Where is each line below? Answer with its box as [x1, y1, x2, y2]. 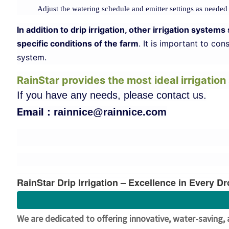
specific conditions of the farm [16, 38, 139, 49]
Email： [16, 105, 54, 118]
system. [16, 52, 47, 62]
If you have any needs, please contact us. [16, 89, 207, 101]
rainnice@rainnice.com [53, 106, 167, 118]
